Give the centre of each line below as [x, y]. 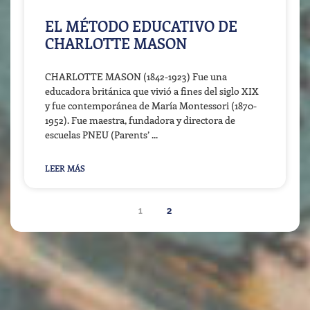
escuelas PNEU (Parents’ [97, 135]
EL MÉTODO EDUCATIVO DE [141, 26]
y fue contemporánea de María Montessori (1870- [151, 106]
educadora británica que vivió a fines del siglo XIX [152, 91]
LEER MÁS [65, 168]
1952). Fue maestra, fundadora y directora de [140, 120]
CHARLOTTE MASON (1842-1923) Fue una [136, 77]
